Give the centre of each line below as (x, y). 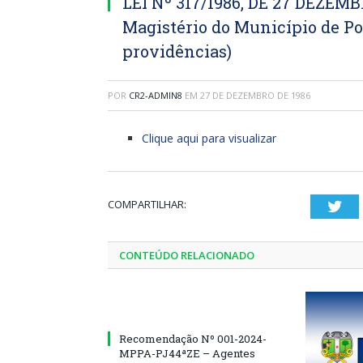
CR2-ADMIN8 (156, 95)
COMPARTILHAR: (147, 204)
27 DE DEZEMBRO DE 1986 (255, 95)
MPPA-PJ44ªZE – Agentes (187, 353)
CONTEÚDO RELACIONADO (187, 255)
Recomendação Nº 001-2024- (193, 339)
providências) (177, 51)
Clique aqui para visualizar (209, 138)
